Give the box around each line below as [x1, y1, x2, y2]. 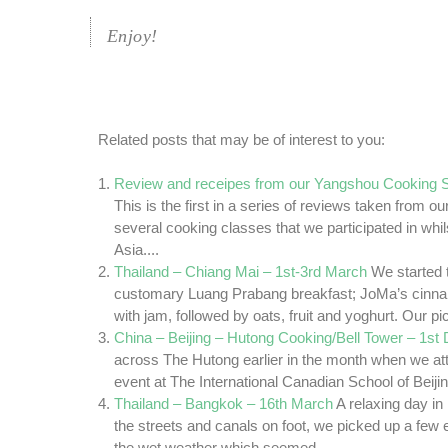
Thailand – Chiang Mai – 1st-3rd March [114, 264, 367, 281]
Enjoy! [107, 26, 158, 47]
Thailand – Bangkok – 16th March [114, 396, 333, 413]
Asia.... [114, 242, 159, 259]
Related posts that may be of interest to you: [98, 132, 385, 149]
